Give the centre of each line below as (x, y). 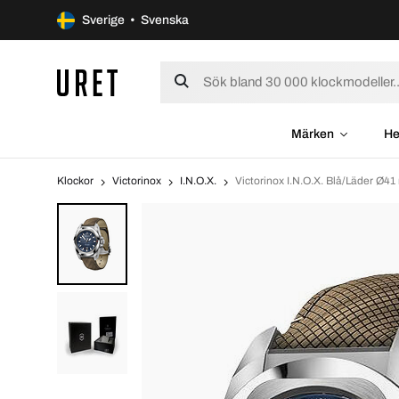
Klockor (75, 181)
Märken (312, 134)
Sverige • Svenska (135, 20)
